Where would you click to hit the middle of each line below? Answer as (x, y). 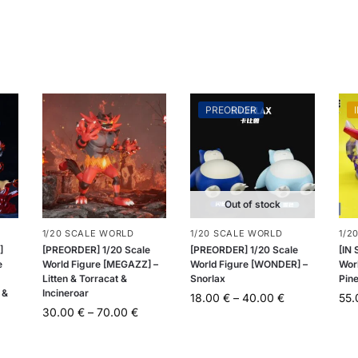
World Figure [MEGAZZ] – (100, 264)
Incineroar (65, 292)
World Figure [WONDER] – (249, 264)
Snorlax (208, 278)
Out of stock (253, 204)
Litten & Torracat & (84, 278)
